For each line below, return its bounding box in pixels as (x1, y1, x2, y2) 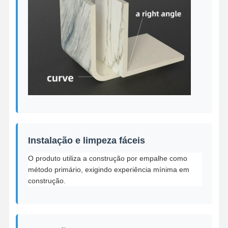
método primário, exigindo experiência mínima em (27, 165, 189, 174)
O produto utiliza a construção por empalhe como (27, 154, 187, 163)
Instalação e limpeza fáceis (27, 135, 145, 146)
